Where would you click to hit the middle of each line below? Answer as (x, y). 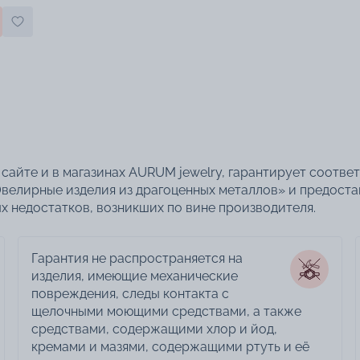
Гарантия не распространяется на (137, 259)
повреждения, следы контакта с (130, 294)
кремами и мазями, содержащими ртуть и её (170, 347)
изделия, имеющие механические (134, 276)
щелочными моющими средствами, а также (166, 312)
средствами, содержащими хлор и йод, (154, 329)
